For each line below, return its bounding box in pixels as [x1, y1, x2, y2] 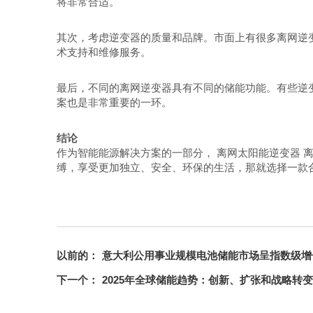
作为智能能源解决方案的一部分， [56, 147, 217, 159]
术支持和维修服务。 [56, 46, 151, 58]
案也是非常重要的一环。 [56, 96, 172, 108]
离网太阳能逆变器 [216, 147, 300, 159]
